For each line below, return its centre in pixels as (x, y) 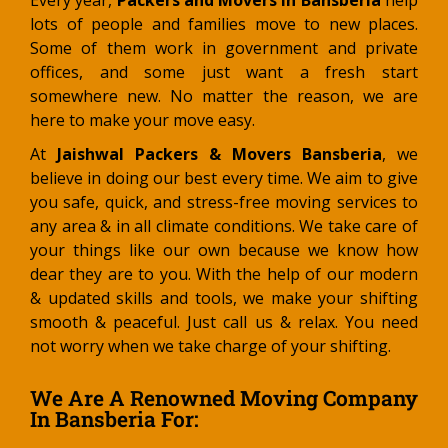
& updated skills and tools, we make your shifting (224, 298)
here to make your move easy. (142, 120)
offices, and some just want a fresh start (224, 72)
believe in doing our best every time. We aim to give (224, 178)
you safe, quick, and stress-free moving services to (224, 202)
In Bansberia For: (114, 419)
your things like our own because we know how (224, 250)
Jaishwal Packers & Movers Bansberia (219, 154)
